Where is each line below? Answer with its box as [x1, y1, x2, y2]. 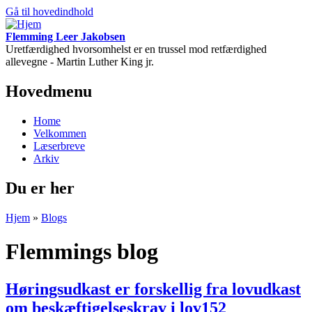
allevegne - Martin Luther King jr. [6, 56, 154, 68]
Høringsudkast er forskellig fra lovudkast [6, 279, 301, 298]
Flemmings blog [6, 239, 158, 265]
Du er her [6, 178, 75, 197]
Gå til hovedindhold [6, 6, 93, 17]
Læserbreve [33, 139, 85, 152]
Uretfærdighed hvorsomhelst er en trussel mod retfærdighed [6, 43, 267, 55]
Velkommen [33, 127, 86, 139]
